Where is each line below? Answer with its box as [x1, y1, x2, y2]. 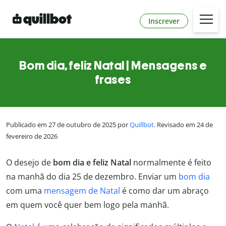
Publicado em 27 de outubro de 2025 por [6, 120, 130, 130]
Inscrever [148, 16, 180, 26]
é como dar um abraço [120, 185, 209, 196]
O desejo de [6, 156, 53, 168]
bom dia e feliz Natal [53, 156, 133, 168]
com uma [6, 185, 44, 196]
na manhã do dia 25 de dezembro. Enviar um [6, 171, 179, 182]
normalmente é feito [133, 156, 211, 168]
